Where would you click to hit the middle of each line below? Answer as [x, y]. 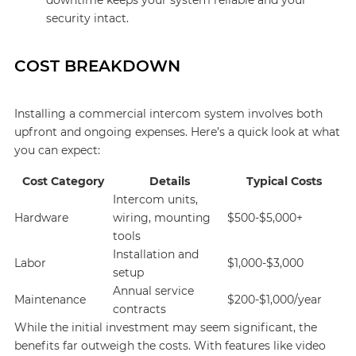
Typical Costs [284, 181]
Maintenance [50, 300]
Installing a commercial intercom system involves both [168, 114]
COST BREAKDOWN [97, 66]
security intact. [87, 18]
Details [170, 181]
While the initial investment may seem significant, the [165, 327]
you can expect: [57, 150]
